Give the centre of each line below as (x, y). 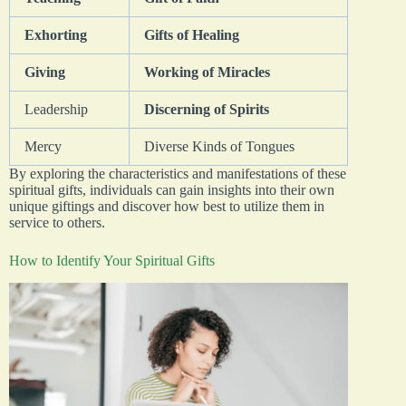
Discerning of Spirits (207, 109)
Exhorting (56, 34)
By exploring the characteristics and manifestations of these (178, 173)
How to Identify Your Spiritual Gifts (112, 260)
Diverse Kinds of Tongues (219, 146)
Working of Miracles (207, 72)
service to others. (57, 222)
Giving (45, 72)
